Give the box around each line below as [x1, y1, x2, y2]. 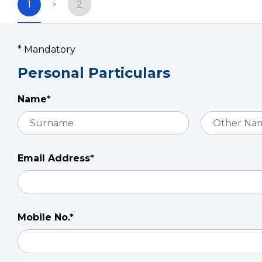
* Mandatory [18, 44, 75, 55]
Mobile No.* [18, 212, 74, 223]
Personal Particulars [18, 64, 170, 81]
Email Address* [18, 153, 94, 164]
